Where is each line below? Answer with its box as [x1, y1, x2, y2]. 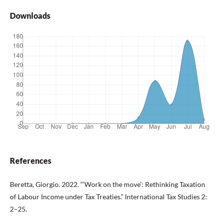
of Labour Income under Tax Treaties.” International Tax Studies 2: [10, 192, 207, 201]
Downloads [10, 10, 50, 20]
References [10, 155, 51, 165]
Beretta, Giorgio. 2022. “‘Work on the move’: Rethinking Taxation [10, 180, 205, 188]
